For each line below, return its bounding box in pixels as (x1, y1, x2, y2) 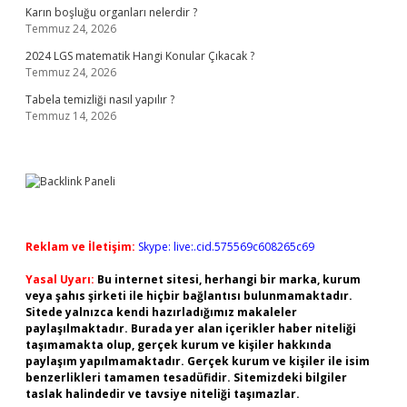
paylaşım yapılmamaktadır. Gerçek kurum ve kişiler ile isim (25, 353, 370, 369)
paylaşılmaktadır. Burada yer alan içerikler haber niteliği (25, 321, 356, 336)
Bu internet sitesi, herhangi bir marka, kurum (97, 272, 361, 287)
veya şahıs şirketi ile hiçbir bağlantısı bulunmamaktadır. (25, 288, 352, 303)
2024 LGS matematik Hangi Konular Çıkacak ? (25, 48, 254, 64)
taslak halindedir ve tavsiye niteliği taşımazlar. (25, 386, 300, 402)
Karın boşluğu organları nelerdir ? (25, 5, 197, 20)
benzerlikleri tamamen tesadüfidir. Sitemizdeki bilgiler (25, 370, 347, 385)
